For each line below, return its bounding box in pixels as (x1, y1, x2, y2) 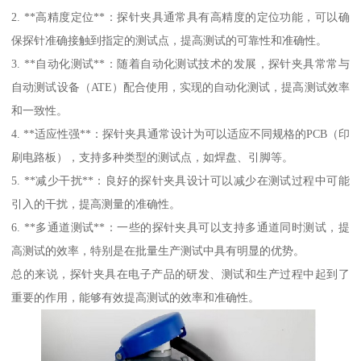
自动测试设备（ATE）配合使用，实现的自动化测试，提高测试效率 (11, 81, 350, 94)
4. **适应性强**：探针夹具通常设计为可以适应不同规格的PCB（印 (11, 127, 350, 141)
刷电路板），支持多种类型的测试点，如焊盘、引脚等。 (11, 151, 294, 164)
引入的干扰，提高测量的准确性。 (11, 197, 181, 211)
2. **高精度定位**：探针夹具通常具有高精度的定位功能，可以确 (11, 10, 350, 24)
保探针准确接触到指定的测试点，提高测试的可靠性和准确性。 (11, 34, 328, 48)
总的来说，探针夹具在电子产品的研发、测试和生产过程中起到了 (11, 268, 350, 281)
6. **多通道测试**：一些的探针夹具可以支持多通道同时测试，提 (11, 221, 350, 234)
